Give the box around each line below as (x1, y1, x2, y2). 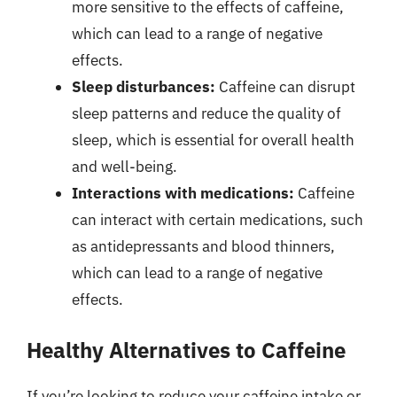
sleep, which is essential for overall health (72, 130, 354, 150)
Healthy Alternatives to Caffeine (27, 335, 346, 364)
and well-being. (72, 157, 177, 176)
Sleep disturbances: (72, 77, 215, 97)
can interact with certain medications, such (72, 210, 363, 230)
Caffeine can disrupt (215, 77, 355, 97)
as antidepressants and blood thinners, (72, 237, 335, 256)
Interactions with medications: (72, 183, 294, 203)
